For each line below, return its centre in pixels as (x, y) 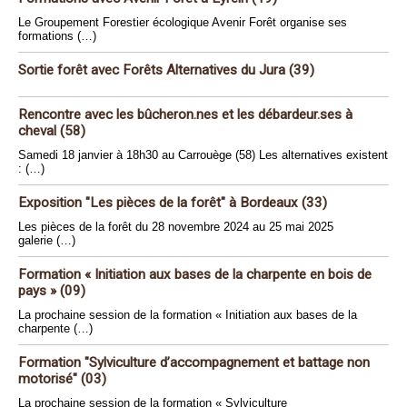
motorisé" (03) (62, 379)
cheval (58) (52, 131)
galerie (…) (47, 240)
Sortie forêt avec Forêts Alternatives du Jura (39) (166, 70)
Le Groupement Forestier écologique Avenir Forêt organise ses (183, 22)
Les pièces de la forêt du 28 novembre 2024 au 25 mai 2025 (176, 227)
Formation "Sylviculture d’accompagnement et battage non (194, 362)
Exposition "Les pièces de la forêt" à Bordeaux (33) (173, 203)
